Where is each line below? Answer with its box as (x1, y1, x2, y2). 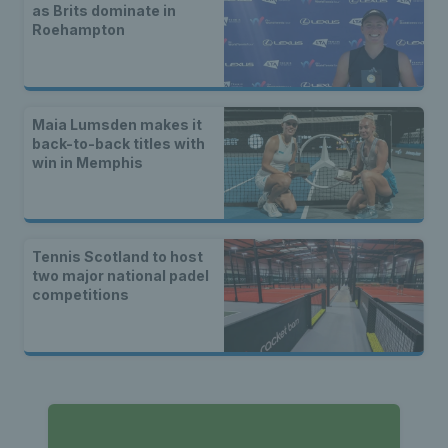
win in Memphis (32, 153, 143, 171)
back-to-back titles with (32, 134, 205, 152)
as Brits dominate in (32, 2, 176, 20)
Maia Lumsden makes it (32, 115, 202, 133)
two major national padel (32, 267, 209, 285)
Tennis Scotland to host (32, 248, 203, 266)
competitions (32, 286, 129, 304)
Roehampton (32, 21, 125, 39)
